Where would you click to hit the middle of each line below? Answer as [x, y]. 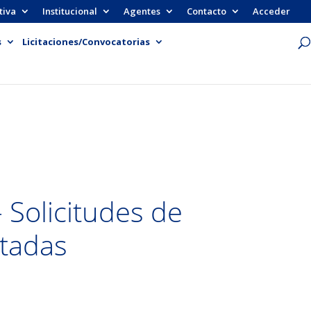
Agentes [142, 11]
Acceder [271, 11]
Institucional [70, 11]
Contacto [207, 11]
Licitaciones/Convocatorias [86, 41]
